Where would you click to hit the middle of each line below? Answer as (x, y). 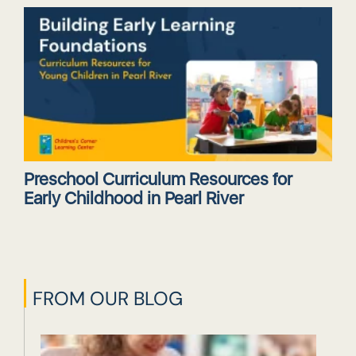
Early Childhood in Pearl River (134, 198)
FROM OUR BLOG (108, 299)
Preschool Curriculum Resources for (158, 179)
